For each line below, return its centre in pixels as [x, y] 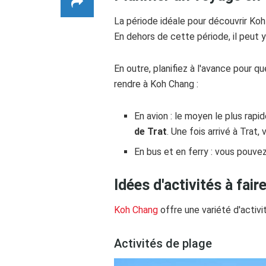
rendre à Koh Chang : [156, 84]
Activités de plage [163, 243]
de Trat [151, 131]
